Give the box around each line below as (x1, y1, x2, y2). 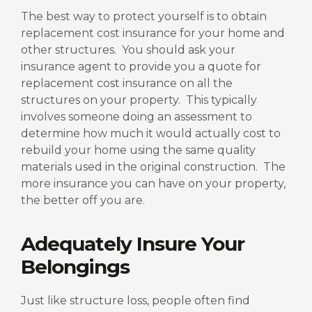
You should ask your (122, 43, 235, 56)
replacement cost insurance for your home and (21, 26, 285, 40)
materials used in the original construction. (21, 160, 258, 173)
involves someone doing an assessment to (21, 110, 252, 123)
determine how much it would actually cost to (21, 127, 281, 140)
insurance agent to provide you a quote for (21, 60, 261, 73)
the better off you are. (21, 194, 145, 207)
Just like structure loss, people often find (21, 294, 250, 308)
